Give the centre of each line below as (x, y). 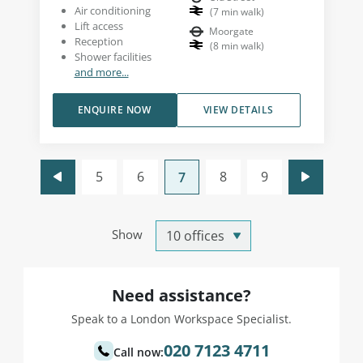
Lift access (98, 26)
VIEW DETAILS (238, 110)
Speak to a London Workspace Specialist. (181, 319)
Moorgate (231, 32)
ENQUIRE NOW (114, 110)
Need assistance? (181, 296)
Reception (98, 42)
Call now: (138, 352)
